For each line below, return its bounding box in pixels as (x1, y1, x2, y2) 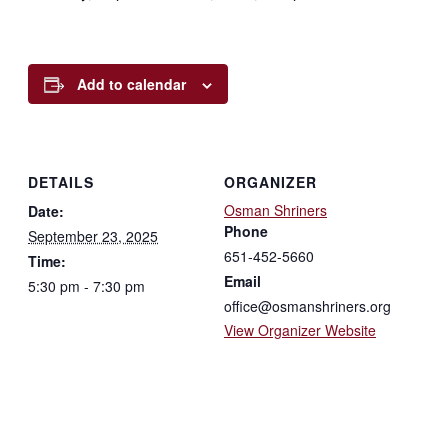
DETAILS (28, 171, 94, 192)
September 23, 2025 (28, 225, 158, 246)
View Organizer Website (224, 319, 376, 340)
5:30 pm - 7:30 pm (28, 275, 145, 296)
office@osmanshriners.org (224, 295, 391, 316)
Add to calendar (77, 74, 186, 95)
